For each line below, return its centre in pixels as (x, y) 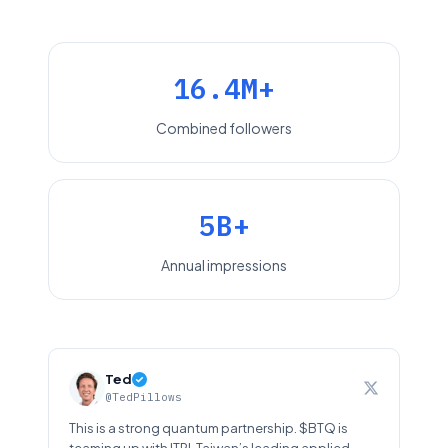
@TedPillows (143, 397)
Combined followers (224, 128)
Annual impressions (224, 265)
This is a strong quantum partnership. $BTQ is (208, 428)
